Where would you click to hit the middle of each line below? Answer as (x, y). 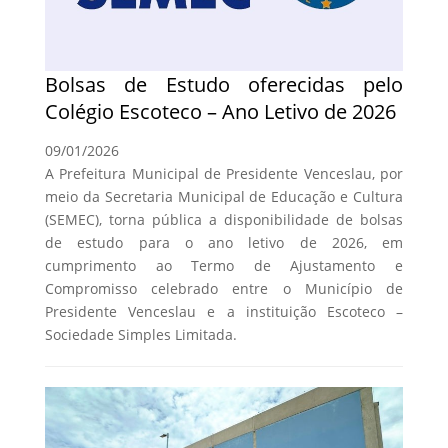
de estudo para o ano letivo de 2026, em (224, 242)
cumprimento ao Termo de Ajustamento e (224, 265)
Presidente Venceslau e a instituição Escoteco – (224, 311)
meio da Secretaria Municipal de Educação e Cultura (224, 196)
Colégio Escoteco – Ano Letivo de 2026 (220, 111)
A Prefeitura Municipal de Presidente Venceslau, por (224, 173)
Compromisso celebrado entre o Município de (224, 288)
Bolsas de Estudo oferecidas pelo (224, 84)
